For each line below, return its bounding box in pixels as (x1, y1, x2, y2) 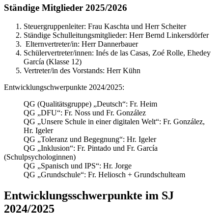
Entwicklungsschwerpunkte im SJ (4, 189, 174, 202)
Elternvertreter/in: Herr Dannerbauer (24, 40, 138, 49)
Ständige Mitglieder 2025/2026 (4, 2, 127, 13)
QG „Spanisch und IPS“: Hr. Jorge (24, 162, 132, 170)
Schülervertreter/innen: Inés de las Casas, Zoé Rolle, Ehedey (24, 49, 211, 57)
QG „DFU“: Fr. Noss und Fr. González (24, 109, 146, 117)
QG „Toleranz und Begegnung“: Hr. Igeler (24, 135, 156, 144)
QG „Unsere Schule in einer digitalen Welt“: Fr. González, (24, 117, 205, 126)
